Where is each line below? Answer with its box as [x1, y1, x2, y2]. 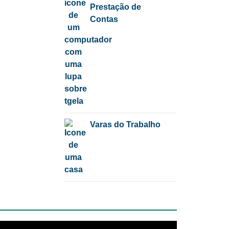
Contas [90, 15, 119, 24]
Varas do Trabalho [90, 120, 161, 129]
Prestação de [90, 3, 142, 12]
